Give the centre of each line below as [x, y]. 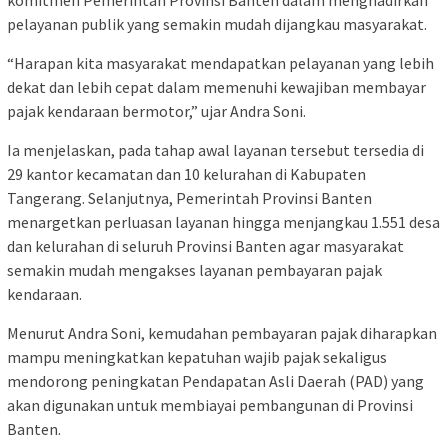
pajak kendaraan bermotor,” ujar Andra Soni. [156, 111]
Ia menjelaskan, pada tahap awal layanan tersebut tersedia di [215, 150]
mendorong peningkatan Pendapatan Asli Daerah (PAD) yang [215, 381]
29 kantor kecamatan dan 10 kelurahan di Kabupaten [186, 174]
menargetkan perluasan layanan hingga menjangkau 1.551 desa [223, 222]
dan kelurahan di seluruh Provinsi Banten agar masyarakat [205, 246]
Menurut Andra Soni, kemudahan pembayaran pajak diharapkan [222, 333]
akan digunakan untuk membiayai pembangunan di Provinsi [210, 405]
